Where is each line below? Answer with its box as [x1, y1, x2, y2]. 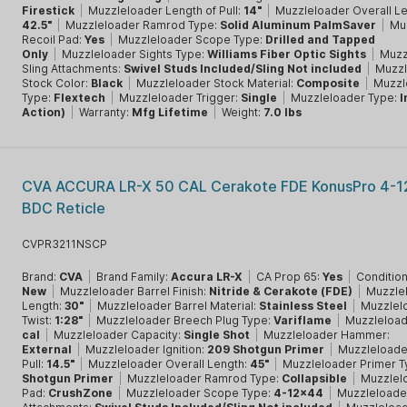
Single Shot [184, 328, 251, 342]
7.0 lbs [263, 105, 303, 119]
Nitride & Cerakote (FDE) [209, 284, 353, 298]
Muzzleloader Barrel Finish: [60, 284, 210, 298]
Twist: [22, 313, 55, 327]
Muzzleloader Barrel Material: [97, 299, 260, 313]
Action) [22, 105, 66, 119]
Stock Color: [22, 76, 92, 90]
